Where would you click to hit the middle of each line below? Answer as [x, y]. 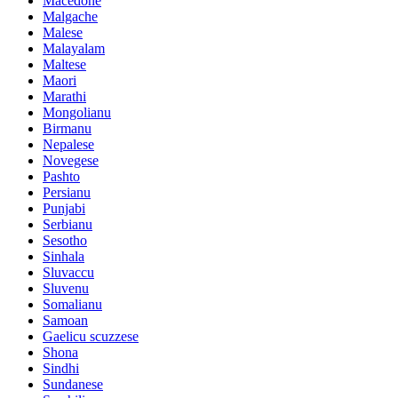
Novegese [71, 161]
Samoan [65, 321]
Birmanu [67, 129]
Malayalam [74, 49]
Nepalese [68, 145]
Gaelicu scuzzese [91, 337]
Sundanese [73, 385]
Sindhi [61, 369]
